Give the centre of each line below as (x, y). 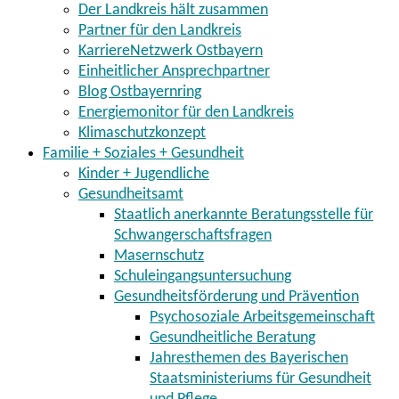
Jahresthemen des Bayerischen (249, 359)
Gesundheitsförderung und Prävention (236, 297)
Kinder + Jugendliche (144, 175)
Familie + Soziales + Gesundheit (143, 154)
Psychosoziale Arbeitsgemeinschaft (262, 318)
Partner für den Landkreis (160, 31)
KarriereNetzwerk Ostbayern (171, 52)
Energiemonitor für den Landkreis (186, 113)
